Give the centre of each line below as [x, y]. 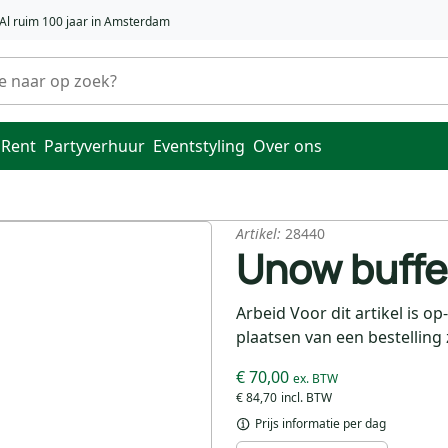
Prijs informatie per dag [319, 423]
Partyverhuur [94, 146]
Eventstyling [199, 146]
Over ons [287, 146]
